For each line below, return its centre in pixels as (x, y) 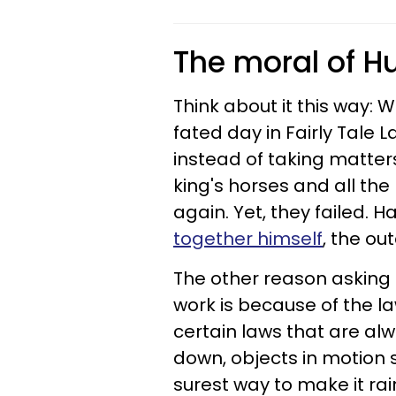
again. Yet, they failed (269, 212)
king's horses (233, 186)
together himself (248, 239)
